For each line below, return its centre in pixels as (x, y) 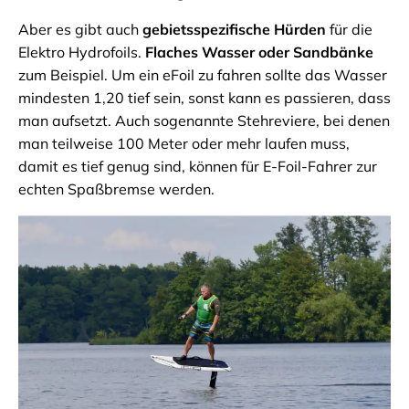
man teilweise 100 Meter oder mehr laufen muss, (184, 144)
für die (349, 30)
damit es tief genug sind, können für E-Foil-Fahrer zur (198, 167)
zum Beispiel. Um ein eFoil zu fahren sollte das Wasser (203, 75)
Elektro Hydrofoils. (82, 52)
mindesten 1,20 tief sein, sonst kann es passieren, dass (204, 98)
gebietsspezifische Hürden (234, 30)
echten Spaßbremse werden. (116, 189)
